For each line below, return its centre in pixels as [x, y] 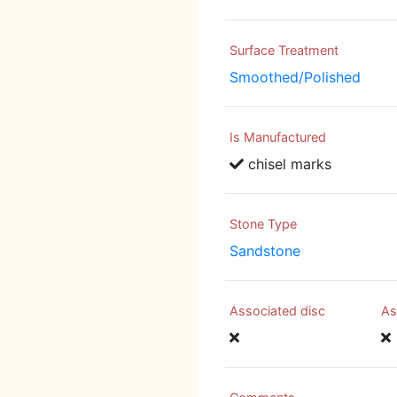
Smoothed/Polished [295, 78]
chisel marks [288, 164]
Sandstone [265, 251]
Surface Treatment [284, 51]
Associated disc [277, 311]
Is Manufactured [278, 137]
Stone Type [263, 224]
